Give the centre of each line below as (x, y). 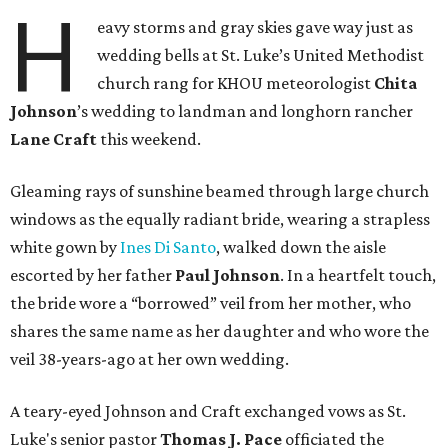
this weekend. (150, 139)
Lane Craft (55, 139)
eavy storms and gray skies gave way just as (255, 27)
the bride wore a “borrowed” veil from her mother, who (210, 303)
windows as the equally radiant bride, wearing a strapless (220, 219)
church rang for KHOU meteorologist (236, 83)
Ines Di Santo (168, 247)
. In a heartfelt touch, (358, 275)
